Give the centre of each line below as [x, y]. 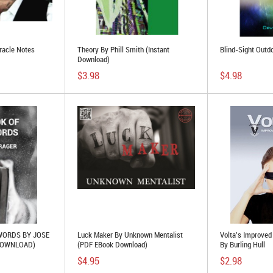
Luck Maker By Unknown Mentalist [130, 235]
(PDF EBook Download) [112, 244]
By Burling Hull [243, 244]
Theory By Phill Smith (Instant [123, 49]
